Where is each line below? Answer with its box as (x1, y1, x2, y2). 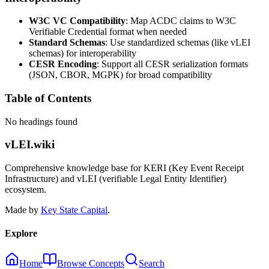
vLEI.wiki (5, 138, 55, 151)
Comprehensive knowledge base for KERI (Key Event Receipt (5, 163, 244, 174)
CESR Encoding (29, 59, 97, 70)
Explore (5, 228, 37, 239)
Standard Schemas (29, 37, 105, 48)
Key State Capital (41, 205, 107, 216)
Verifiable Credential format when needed (29, 26, 187, 37)
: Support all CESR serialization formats (97, 59, 248, 70)
